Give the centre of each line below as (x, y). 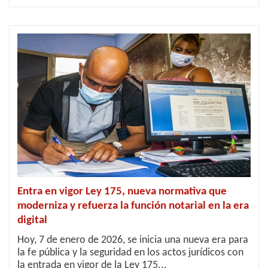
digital (32, 220)
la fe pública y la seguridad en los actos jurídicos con (130, 253)
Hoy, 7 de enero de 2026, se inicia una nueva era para (133, 240)
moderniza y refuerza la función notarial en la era (133, 206)
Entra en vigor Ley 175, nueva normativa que (122, 192)
